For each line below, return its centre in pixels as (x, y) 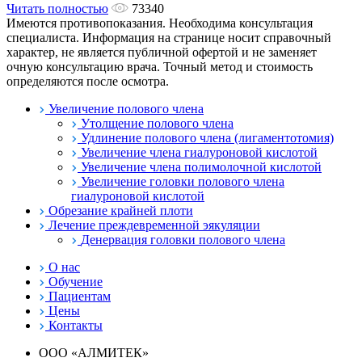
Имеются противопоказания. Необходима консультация (160, 23)
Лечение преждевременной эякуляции (154, 225)
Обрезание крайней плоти (121, 210)
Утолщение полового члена (157, 123)
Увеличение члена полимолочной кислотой (201, 166)
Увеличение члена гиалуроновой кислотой (199, 152)
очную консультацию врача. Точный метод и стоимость (160, 66)
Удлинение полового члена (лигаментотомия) (207, 137)
